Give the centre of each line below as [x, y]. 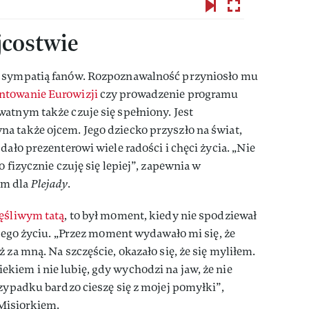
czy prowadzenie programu [168, 94]
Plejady [49, 184]
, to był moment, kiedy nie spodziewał [161, 216]
